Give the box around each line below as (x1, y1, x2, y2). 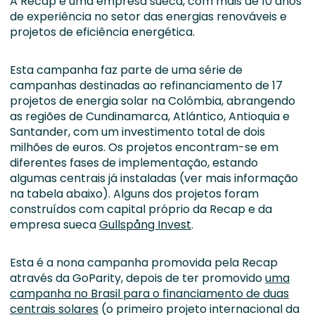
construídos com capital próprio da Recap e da (10, 201, 272, 217)
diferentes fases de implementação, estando (10, 155, 258, 171)
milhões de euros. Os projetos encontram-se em (10, 139, 278, 155)
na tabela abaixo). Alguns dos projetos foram (10, 186, 259, 202)
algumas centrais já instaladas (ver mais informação (10, 170, 298, 186)
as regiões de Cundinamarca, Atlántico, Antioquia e (10, 108, 290, 124)
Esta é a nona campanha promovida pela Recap (10, 255, 278, 271)
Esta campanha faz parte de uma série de (10, 62, 243, 78)
